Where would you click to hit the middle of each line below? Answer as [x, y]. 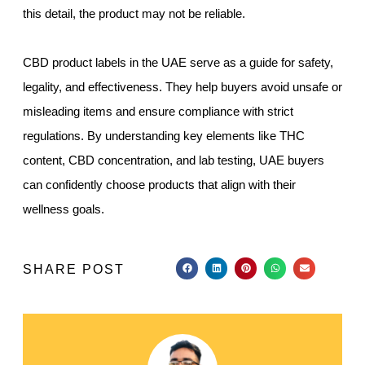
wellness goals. [64, 209]
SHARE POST [74, 269]
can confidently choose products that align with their [159, 185]
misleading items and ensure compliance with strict [158, 112]
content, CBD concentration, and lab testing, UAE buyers [174, 161]
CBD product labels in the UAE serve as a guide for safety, [178, 63]
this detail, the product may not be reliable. [134, 14]
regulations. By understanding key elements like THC [164, 136]
